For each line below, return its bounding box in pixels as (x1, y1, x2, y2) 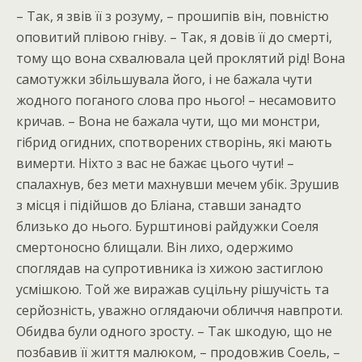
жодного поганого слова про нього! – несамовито (16, 91, 336, 109)
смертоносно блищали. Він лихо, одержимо (16, 238, 293, 256)
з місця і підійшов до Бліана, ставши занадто (16, 196, 301, 214)
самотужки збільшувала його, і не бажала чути (16, 70, 312, 88)
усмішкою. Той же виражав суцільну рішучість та (16, 280, 329, 298)
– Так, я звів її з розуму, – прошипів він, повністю (16, 7, 329, 25)
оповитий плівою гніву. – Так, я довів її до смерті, (16, 28, 332, 46)
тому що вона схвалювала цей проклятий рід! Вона (16, 49, 345, 67)
